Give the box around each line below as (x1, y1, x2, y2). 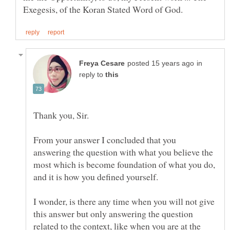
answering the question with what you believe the (33, 146, 213, 159)
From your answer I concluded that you (33, 133, 176, 146)
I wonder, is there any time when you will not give (33, 195, 215, 208)
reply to (79, 71, 105, 79)
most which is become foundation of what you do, (33, 158, 215, 171)
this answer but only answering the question (33, 207, 193, 220)
